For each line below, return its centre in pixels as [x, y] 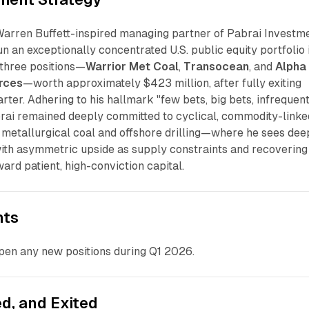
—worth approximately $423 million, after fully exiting [162, 83]
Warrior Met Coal [132, 66]
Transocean [217, 66]
